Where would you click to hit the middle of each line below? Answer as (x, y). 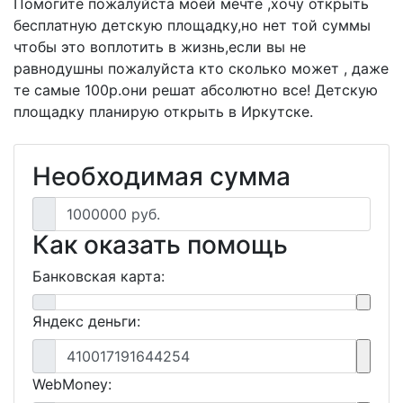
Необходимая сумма (161, 176)
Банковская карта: (99, 276)
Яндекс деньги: (86, 321)
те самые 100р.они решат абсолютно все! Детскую (196, 90)
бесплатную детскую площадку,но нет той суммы (192, 25)
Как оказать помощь (160, 244)
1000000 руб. (113, 214)
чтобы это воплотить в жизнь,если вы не (160, 46)
